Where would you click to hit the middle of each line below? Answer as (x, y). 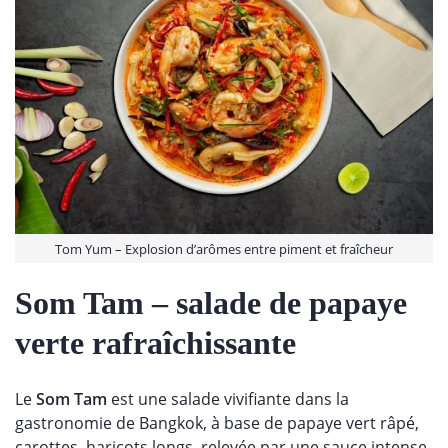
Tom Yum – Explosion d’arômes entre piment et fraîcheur (224, 248)
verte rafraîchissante (159, 342)
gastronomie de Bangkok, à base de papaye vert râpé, (217, 422)
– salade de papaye (275, 302)
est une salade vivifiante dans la (228, 398)
